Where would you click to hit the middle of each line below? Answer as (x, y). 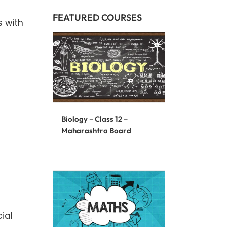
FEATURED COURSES (97, 17)
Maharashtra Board (96, 130)
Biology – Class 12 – (94, 119)
